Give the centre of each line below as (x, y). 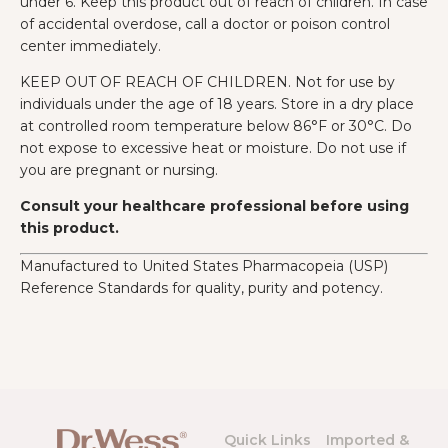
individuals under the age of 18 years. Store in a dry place (217, 104)
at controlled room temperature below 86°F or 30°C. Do (216, 126)
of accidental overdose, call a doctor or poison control (205, 24)
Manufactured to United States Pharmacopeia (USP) (204, 266)
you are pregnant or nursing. (119, 170)
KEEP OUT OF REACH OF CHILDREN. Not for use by (207, 82)
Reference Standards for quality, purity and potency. (201, 288)
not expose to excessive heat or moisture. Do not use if (213, 148)
